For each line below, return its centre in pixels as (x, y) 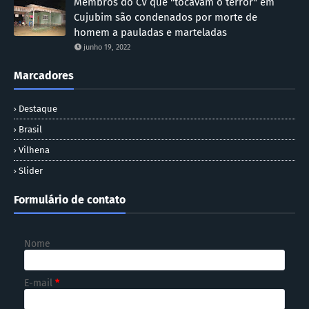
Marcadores (44, 75)
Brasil (30, 129)
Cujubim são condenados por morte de (166, 17)
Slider (31, 170)
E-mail (40, 283)
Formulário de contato (70, 199)
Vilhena (34, 150)
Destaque (38, 108)
